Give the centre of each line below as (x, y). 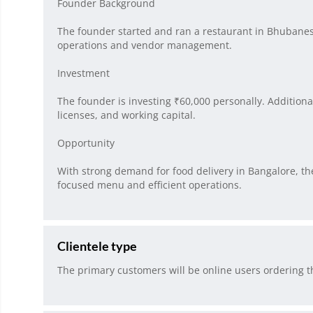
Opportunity (86, 143)
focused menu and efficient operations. (150, 185)
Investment (83, 73)
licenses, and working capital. (126, 115)
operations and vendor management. (145, 45)
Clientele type (97, 246)
